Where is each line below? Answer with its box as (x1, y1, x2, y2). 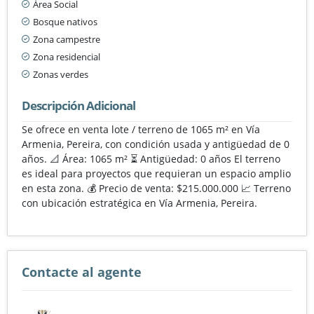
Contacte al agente (22, 263, 142, 280)
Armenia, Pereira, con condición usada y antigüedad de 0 (22, 137, 289, 151)
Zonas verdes (33, 67, 88, 81)
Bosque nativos (33, 15, 97, 28)
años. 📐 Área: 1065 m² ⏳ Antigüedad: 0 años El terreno (22, 151, 280, 165)
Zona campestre (33, 32, 100, 46)
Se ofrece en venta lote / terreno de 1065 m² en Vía (22, 122, 260, 136)
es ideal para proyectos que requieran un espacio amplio (22, 166, 291, 180)
